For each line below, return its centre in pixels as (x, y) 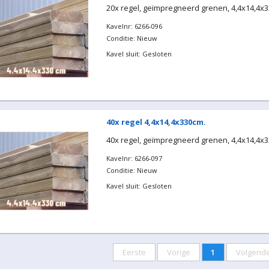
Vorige (178, 252)
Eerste (134, 252)
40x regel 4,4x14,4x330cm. (156, 122)
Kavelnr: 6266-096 (134, 26)
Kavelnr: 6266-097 (134, 158)
